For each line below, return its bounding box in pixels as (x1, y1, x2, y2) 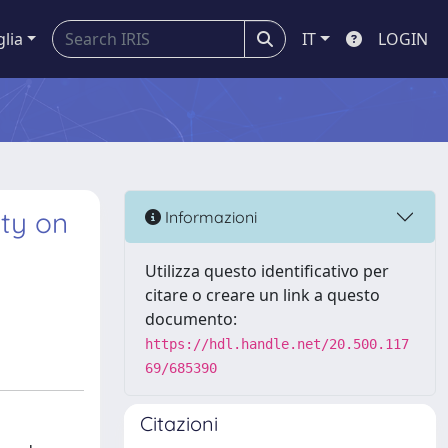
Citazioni (140, 411, 218, 436)
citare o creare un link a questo (145, 284, 380, 306)
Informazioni (161, 206, 257, 227)
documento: (145, 308, 237, 330)
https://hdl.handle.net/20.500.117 (145, 336, 409, 352)
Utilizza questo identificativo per (145, 260, 389, 282)
